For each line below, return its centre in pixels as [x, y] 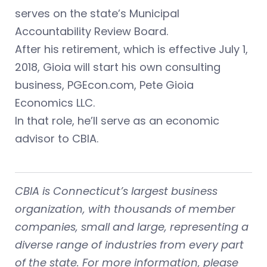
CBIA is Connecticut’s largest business [116, 191]
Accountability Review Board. [91, 31]
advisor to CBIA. [57, 139]
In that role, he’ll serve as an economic [117, 121]
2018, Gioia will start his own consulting [118, 67]
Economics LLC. [55, 103]
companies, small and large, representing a [132, 227]
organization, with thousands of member [125, 209]
